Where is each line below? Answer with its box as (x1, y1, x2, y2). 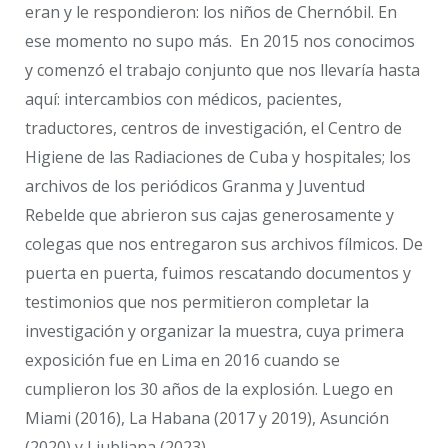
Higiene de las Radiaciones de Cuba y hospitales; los (25, 146, 411, 169)
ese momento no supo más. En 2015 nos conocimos (25, 30, 415, 53)
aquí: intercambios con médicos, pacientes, (25, 88, 342, 111)
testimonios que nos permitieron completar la (25, 291, 369, 314)
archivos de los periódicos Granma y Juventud (25, 175, 365, 198)
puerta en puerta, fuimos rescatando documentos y (25, 262, 411, 285)
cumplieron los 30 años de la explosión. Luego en (25, 378, 393, 401)
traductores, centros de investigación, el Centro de (25, 117, 402, 140)
